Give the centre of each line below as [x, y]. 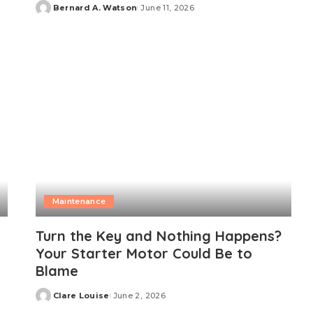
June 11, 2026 [167, 8]
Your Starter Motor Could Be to [144, 254]
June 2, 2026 [139, 296]
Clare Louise [81, 296]
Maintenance [79, 202]
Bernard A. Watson [95, 8]
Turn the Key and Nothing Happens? [158, 236]
